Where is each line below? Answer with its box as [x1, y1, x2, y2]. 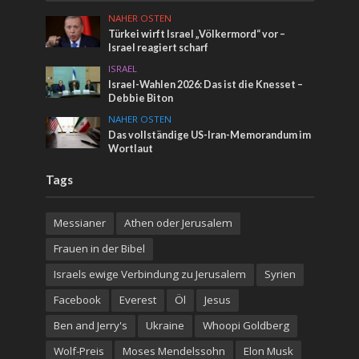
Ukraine [145, 318, 184, 333]
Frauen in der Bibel [53, 241, 145, 256]
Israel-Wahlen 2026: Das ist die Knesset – [108, 79, 304, 91]
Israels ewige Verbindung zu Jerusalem [53, 267, 246, 282]
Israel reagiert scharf [108, 42, 209, 54]
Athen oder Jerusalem [123, 216, 232, 231]
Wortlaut [108, 143, 154, 155]
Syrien [264, 267, 296, 282]
